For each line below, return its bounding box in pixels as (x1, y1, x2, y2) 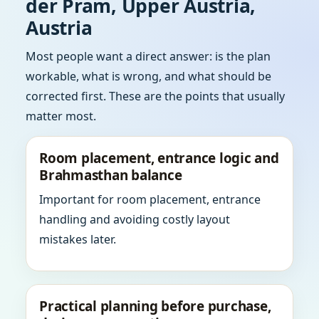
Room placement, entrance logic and (39, 149, 279, 167)
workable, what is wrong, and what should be (26, 68, 271, 84)
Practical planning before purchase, (39, 297, 271, 315)
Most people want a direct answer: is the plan (26, 48, 271, 64)
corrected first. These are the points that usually (26, 88, 285, 104)
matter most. (26, 108, 96, 124)
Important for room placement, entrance (39, 192, 261, 207)
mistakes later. (39, 231, 116, 247)
